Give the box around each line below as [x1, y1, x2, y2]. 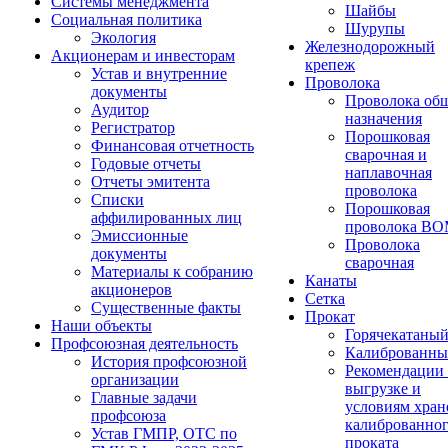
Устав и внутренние [91, 65, 227, 82]
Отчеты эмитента [91, 173, 210, 190]
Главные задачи [91, 389, 197, 406]
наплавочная [345, 164, 432, 181]
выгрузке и [345, 380, 421, 397]
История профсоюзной [91, 353, 247, 370]
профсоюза [91, 407, 166, 424]
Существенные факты [91, 299, 241, 316]
